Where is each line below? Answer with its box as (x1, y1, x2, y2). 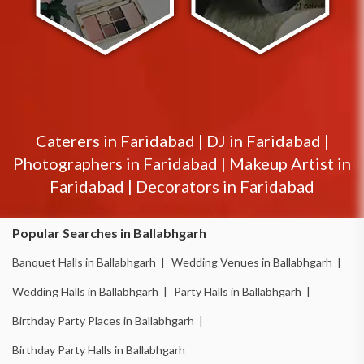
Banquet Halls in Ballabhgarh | (12, 254, 165, 269)
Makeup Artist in (229, 153, 351, 173)
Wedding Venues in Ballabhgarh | (171, 254, 341, 269)
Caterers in (35, 130, 120, 150)
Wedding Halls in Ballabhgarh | (12, 284, 167, 298)
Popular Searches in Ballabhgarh (12, 224, 206, 240)
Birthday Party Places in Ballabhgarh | (12, 313, 203, 327)
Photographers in (13, 153, 143, 173)
